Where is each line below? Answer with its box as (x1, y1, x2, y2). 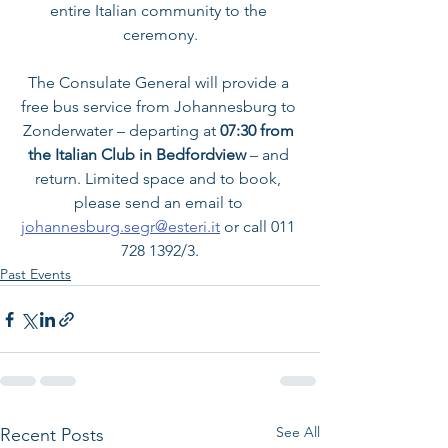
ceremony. (122, 25, 198, 45)
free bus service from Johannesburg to (20, 97, 300, 117)
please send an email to (73, 193, 247, 213)
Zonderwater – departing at (22, 121, 216, 141)
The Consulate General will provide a (27, 73, 293, 93)
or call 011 (220, 217, 299, 237)
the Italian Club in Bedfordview (27, 145, 250, 165)
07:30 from (215, 121, 298, 141)
